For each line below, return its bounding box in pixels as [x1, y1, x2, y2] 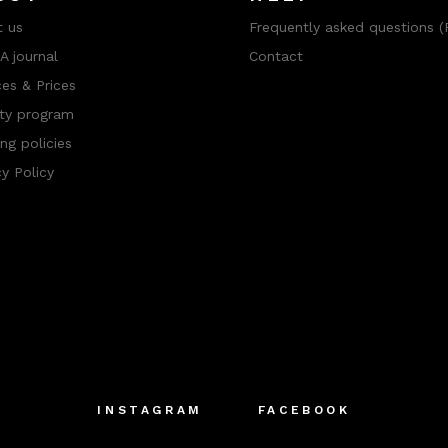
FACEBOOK [257, 403, 351, 418]
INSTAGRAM [97, 403, 203, 418]
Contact [249, 48, 303, 65]
